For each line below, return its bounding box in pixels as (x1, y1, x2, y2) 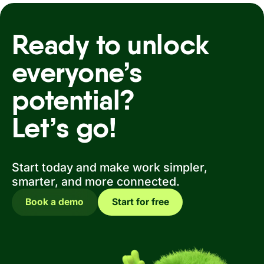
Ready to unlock (11, 27, 209, 62)
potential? (11, 82, 135, 117)
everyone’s (11, 55, 143, 90)
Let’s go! (11, 110, 117, 145)
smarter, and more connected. (11, 174, 180, 189)
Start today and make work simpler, (11, 160, 207, 174)
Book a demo (25, 196, 84, 208)
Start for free (111, 196, 169, 208)
